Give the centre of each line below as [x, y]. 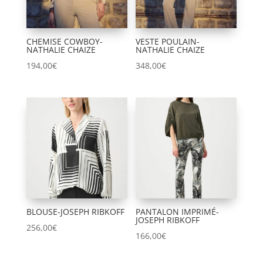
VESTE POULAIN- [168, 41]
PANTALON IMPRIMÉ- [178, 212]
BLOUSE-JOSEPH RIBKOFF [75, 212]
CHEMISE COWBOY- [64, 41]
